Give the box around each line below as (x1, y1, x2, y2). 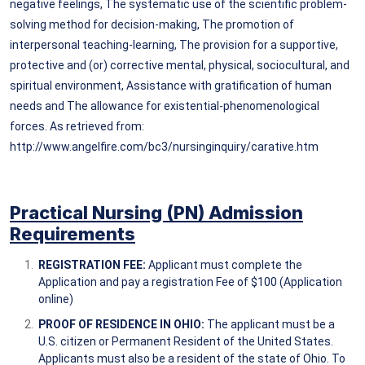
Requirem (10, 222, 95, 244)
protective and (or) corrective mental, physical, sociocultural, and (10, 58, 350, 72)
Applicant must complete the (146, 257, 302, 271)
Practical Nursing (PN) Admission (10, 201, 303, 223)
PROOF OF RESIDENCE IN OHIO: (38, 317, 204, 331)
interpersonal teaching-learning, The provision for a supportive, (10, 37, 338, 51)
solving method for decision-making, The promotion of (10, 17, 294, 31)
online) (38, 292, 73, 306)
